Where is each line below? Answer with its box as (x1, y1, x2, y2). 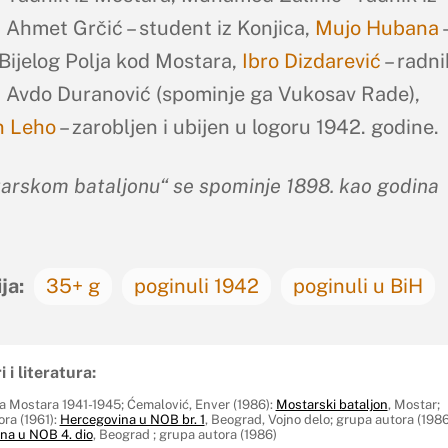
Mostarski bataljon (275, 396, 388, 412)
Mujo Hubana (314, 15, 439, 40)
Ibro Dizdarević (241, 48, 381, 73)
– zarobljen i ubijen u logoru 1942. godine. (55, 114, 439, 139)
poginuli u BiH (292, 273, 423, 298)
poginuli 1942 (133, 273, 259, 298)
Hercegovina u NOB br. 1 (59, 411, 205, 427)
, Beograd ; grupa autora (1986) (92, 426, 277, 442)
